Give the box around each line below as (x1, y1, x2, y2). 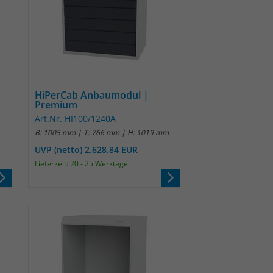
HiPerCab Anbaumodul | (35, 88, 149, 102)
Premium (35, 98, 77, 112)
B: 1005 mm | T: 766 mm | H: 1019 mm (35, 127, 169, 138)
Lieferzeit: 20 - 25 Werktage (35, 158, 128, 169)
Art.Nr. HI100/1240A (35, 113, 116, 124)
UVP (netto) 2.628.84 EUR (35, 144, 138, 155)
